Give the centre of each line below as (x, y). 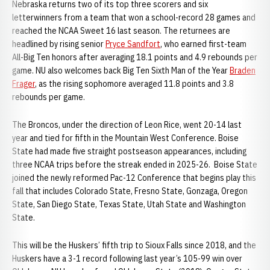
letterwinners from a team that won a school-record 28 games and (134, 17)
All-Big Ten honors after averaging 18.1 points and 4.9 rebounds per (135, 57)
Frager (24, 84)
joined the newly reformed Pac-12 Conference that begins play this (134, 178)
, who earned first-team (203, 44)
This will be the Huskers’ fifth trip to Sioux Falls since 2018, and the (134, 245)
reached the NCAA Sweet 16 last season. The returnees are (121, 31)
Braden (243, 71)
